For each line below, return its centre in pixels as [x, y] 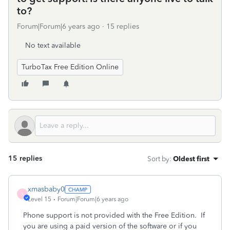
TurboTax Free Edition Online [70, 67]
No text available [53, 45]
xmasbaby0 [46, 189]
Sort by [158, 159]
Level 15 [40, 199]
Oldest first [191, 159]
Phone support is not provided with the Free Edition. [110, 215]
